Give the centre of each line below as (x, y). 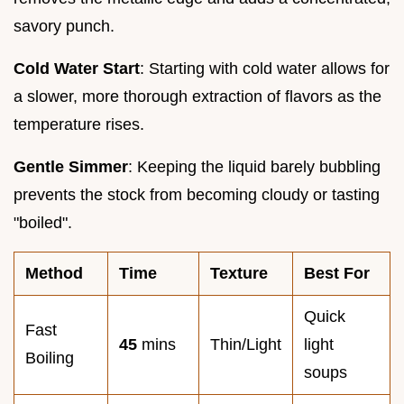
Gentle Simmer (71, 166)
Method (54, 273)
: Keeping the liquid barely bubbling (254, 166)
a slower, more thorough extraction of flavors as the (197, 96)
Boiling (50, 358)
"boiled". (43, 222)
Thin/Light (246, 344)
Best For (337, 273)
